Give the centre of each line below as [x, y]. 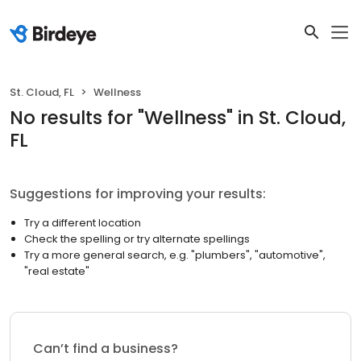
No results [56, 118]
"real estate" [57, 271]
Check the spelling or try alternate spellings [137, 239]
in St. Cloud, [292, 118]
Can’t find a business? [106, 349]
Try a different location [83, 223]
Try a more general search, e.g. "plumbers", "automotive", [175, 255]
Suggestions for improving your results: [138, 194]
